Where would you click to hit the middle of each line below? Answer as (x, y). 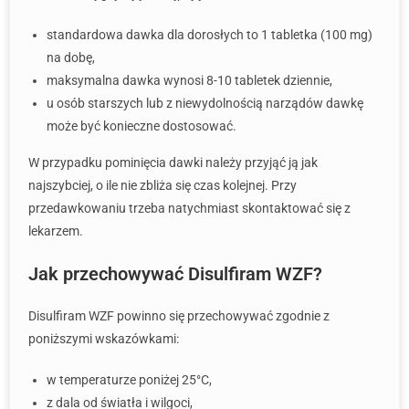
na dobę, (71, 58)
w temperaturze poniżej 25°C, (129, 380)
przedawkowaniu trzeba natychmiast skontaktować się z (189, 208)
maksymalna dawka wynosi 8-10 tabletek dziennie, (189, 80)
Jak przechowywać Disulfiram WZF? (175, 274)
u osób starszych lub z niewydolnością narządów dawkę (205, 103)
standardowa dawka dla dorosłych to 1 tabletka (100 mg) (210, 35)
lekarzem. (56, 231)
